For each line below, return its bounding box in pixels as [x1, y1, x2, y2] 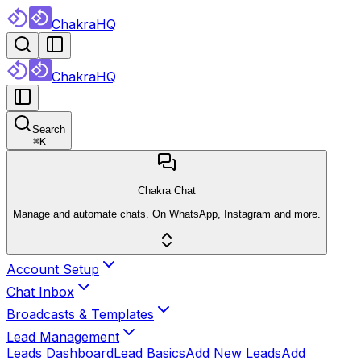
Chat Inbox [6, 283, 74, 300]
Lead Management [6, 328, 119, 345]
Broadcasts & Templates [6, 305, 154, 322]
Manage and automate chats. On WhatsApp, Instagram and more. [13, 207, 321, 220]
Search [32, 123, 65, 135]
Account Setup [6, 260, 99, 277]
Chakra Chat [138, 185, 196, 197]
